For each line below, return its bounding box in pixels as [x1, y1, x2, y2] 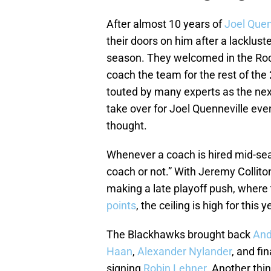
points [106, 199, 136, 212]
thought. [106, 119, 147, 132]
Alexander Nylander [137, 245, 232, 258]
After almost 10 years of [106, 18, 224, 31]
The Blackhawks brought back [106, 228, 253, 241]
